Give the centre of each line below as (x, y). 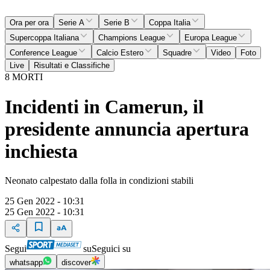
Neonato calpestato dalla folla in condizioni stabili (99, 181)
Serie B (117, 23)
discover (76, 262)
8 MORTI (24, 77)
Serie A (71, 23)
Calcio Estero (120, 53)
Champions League (132, 38)
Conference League (43, 53)
